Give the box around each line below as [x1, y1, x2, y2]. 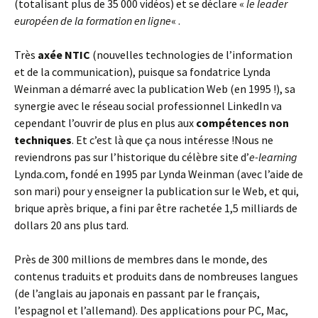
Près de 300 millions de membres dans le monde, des [14, 252, 268, 266]
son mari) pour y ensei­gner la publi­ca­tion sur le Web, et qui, [14, 184, 299, 198]
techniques [14, 133, 72, 147]
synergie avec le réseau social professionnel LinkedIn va [14, 99, 282, 113]
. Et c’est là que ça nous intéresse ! [72, 133, 234, 147]
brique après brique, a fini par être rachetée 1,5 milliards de [14, 201, 297, 215]
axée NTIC [38, 48, 90, 62]
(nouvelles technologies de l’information [90, 48, 292, 62]
